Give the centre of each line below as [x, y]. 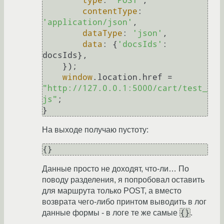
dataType [102, 33]
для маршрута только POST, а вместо [112, 191]
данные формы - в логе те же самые [111, 213]
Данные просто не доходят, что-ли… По [115, 169]
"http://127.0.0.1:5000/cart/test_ [125, 88]
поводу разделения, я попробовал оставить [123, 180]
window [77, 77]
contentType [110, 11]
